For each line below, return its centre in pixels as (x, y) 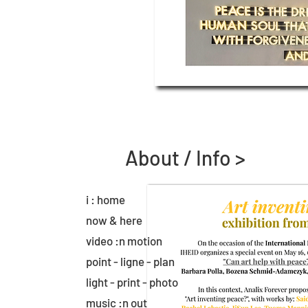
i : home (106, 199)
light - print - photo (132, 282)
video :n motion (124, 241)
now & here (114, 220)
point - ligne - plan (130, 261)
